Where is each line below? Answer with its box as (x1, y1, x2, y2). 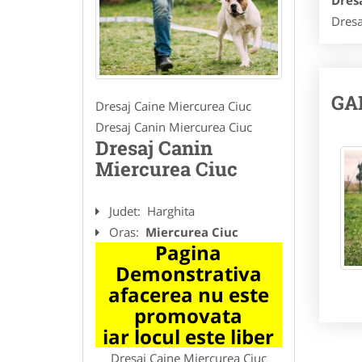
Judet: (109, 203, 144, 220)
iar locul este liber (103, 323, 275, 351)
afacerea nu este (107, 281, 269, 309)
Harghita (147, 203, 195, 220)
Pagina (155, 239, 222, 267)
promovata (134, 302, 243, 330)
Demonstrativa (115, 260, 262, 288)
